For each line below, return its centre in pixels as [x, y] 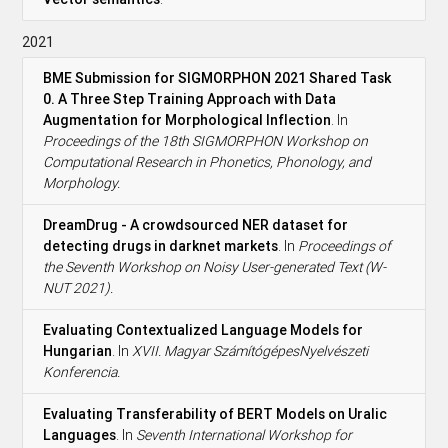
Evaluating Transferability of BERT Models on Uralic [215, 413]
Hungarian [78, 350]
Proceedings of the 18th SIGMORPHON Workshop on [206, 140]
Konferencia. [82, 371]
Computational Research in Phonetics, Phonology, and [207, 161]
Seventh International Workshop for [244, 434]
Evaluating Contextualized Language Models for [203, 329]
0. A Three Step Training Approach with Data [190, 98]
